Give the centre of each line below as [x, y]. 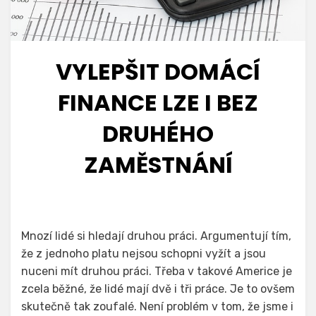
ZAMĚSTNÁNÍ [158, 165]
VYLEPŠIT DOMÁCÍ [158, 72]
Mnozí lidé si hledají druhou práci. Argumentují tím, [156, 236]
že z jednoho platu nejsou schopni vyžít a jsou [144, 254]
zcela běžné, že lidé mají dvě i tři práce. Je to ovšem [158, 289]
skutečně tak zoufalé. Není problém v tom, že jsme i [157, 307]
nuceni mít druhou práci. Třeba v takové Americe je [157, 272]
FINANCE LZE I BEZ [158, 103]
